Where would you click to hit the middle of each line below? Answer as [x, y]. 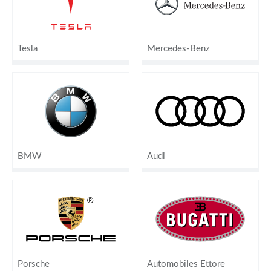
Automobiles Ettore [186, 264]
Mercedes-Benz [178, 48]
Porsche [34, 264]
